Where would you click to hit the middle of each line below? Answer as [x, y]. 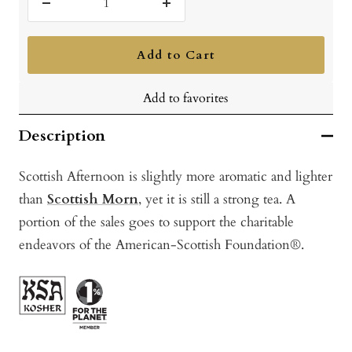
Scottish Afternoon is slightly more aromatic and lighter [176, 177]
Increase [189, 13]
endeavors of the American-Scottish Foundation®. [161, 245]
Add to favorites [185, 99]
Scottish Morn [93, 200]
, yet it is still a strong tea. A [217, 200]
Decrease [71, 13]
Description [62, 136]
